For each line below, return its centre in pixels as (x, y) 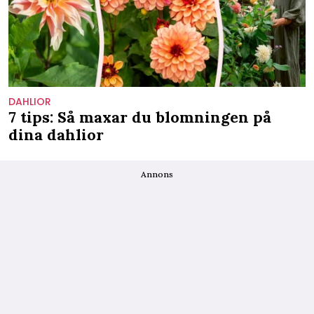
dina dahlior (56, 134)
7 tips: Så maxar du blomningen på (140, 117)
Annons (157, 174)
